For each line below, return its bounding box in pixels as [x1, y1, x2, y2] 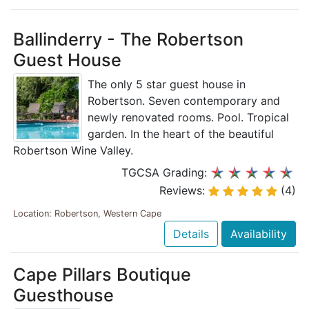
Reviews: [159, 183, 208, 197]
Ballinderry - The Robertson [13, 29, 243, 50]
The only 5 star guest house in [88, 77, 246, 92]
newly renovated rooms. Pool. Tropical [88, 110, 289, 125]
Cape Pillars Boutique [13, 263, 191, 285]
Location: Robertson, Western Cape [13, 208, 161, 219]
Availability [230, 226, 287, 241]
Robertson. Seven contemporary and [88, 94, 280, 108]
